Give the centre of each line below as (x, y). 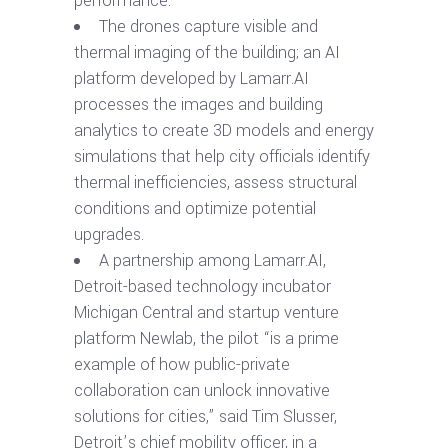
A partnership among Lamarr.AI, (212, 260)
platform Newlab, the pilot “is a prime (206, 338)
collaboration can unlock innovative (202, 390)
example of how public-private (182, 364)
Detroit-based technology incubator (202, 286)
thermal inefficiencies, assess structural (215, 182)
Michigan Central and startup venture (206, 312)
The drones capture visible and (208, 26)
